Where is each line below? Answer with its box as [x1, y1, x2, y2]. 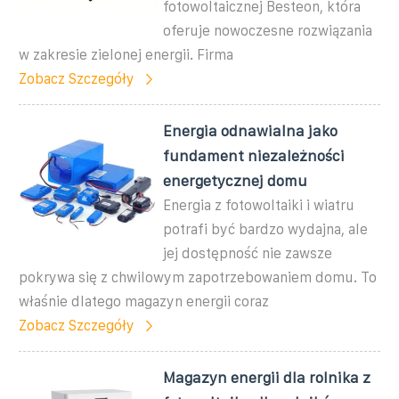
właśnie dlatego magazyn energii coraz [19, 293, 269, 309]
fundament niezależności [163, 147, 346, 164]
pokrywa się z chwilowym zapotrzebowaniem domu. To [19, 269, 377, 285]
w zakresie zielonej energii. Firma [19, 46, 233, 62]
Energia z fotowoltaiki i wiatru [163, 197, 355, 213]
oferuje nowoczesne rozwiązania [163, 22, 373, 38]
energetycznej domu [163, 172, 308, 189]
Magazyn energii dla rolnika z [163, 369, 371, 386]
